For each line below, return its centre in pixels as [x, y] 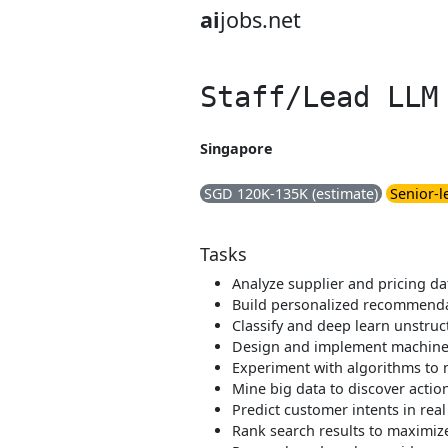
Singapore [236, 148]
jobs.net [260, 19]
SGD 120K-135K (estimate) [291, 193]
